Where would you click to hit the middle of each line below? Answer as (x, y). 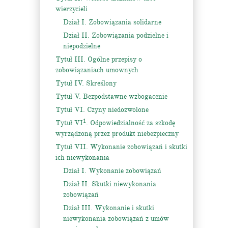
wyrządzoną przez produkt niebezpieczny (117, 134)
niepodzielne (82, 46)
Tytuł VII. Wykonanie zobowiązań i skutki (121, 147)
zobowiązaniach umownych (97, 70)
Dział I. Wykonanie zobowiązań (112, 171)
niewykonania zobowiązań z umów (116, 219)
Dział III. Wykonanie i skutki (109, 208)
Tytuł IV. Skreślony (86, 83)
